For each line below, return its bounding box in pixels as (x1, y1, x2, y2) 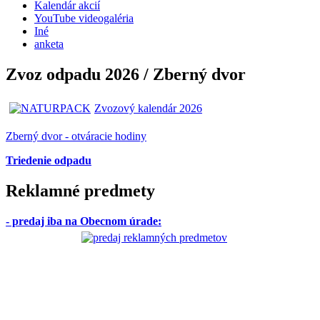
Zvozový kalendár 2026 (94, 102, 202, 115)
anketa (34, 38, 64, 51)
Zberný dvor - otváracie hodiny (6, 130, 146, 143)
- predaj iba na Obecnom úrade (6, 214, 158, 227)
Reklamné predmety (6, 181, 155, 201)
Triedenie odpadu (6, 154, 91, 167)
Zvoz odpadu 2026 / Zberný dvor (6, 65, 246, 84)
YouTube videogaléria (34, 12, 134, 25)
